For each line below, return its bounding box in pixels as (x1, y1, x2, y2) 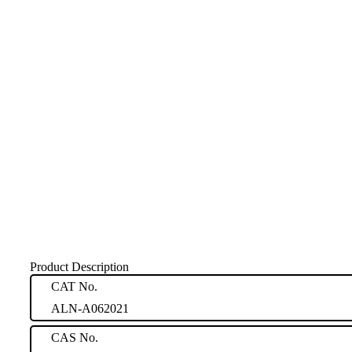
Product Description (30, 259, 129, 273)
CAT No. (51, 279, 97, 293)
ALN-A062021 (51, 301, 129, 315)
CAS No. (51, 330, 98, 344)
